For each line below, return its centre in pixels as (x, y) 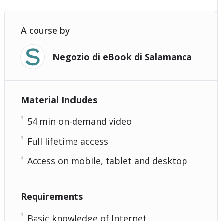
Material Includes (59, 99)
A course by (45, 30)
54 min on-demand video (79, 121)
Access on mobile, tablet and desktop (107, 161)
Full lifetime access (67, 141)
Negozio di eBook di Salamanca (122, 56)
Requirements (52, 196)
